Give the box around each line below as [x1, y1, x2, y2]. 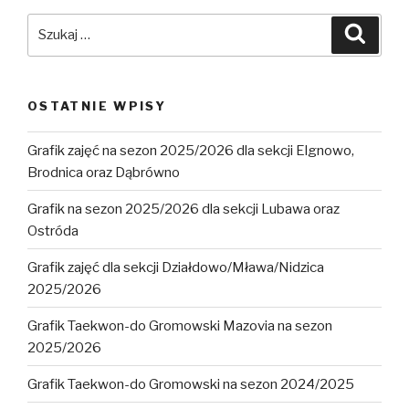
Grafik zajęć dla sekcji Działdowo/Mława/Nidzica [27, 258, 324, 276]
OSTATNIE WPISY [27, 98, 167, 113]
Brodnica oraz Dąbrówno [27, 163, 180, 181]
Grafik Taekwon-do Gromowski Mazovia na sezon [27, 317, 332, 334]
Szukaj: [26, 15, 78, 32]
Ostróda [27, 222, 79, 239]
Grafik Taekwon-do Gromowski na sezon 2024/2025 [27, 375, 354, 393]
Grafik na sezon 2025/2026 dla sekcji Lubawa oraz [27, 200, 340, 217]
